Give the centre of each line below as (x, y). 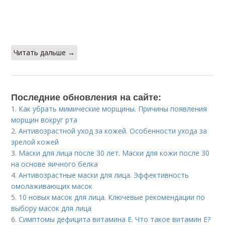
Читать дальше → (44, 52)
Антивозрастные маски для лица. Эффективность (104, 175)
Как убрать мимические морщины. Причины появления (113, 108)
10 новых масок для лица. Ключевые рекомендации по (112, 197)
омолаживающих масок (52, 186)
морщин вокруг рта (44, 120)
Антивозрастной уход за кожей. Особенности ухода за (113, 131)
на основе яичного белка (55, 164)
